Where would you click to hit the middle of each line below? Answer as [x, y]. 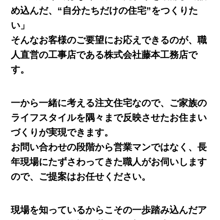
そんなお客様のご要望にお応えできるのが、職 [109, 40]
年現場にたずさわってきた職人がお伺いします [109, 162]
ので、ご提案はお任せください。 [81, 177]
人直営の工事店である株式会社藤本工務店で [104, 55]
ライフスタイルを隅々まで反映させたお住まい [109, 118]
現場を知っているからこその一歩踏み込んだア [109, 210]
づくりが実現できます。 [62, 133]
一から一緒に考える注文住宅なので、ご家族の [109, 103]
